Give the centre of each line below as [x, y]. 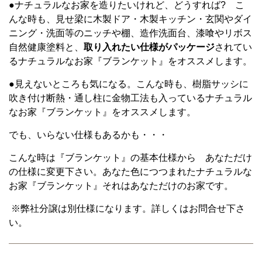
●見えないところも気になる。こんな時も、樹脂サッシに [129, 84]
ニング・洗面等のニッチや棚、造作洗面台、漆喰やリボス [130, 33]
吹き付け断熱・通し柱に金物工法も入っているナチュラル [130, 98]
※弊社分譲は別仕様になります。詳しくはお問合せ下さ [127, 208]
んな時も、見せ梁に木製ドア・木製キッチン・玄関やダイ [130, 19]
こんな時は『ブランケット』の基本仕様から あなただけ [130, 157]
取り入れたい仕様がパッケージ [149, 47]
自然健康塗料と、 [46, 47]
